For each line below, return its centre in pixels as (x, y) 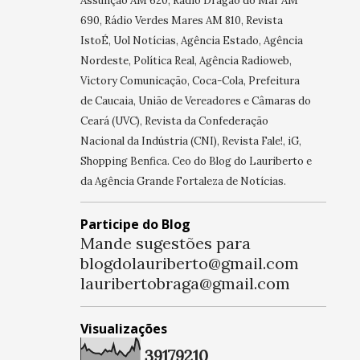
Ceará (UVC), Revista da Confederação (174, 121)
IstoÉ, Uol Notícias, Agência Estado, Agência (191, 41)
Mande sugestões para (165, 243)
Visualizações (123, 329)
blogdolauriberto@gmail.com (189, 264)
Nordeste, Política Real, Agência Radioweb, (186, 61)
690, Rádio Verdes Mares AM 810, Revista (181, 21)
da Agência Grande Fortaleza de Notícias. (183, 182)
